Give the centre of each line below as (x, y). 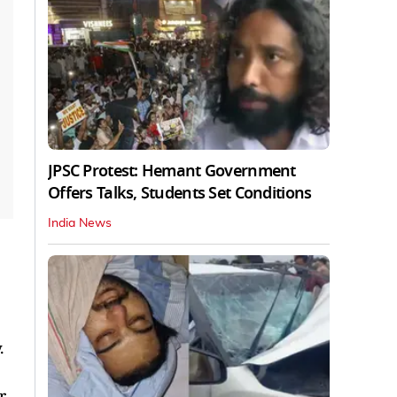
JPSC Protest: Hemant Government (172, 171)
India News (80, 224)
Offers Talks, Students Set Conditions (180, 194)
